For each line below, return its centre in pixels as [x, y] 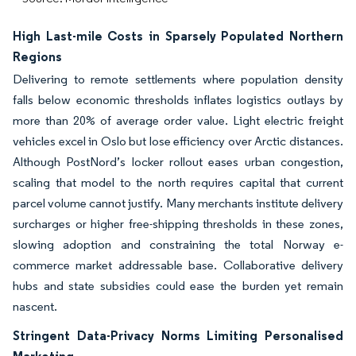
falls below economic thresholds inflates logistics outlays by [178, 100]
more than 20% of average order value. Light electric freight [178, 120]
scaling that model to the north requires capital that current [178, 182]
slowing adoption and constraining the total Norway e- [178, 244]
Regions [37, 56]
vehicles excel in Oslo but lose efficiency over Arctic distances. [178, 141]
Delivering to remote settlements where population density [178, 79]
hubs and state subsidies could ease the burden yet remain [178, 286]
